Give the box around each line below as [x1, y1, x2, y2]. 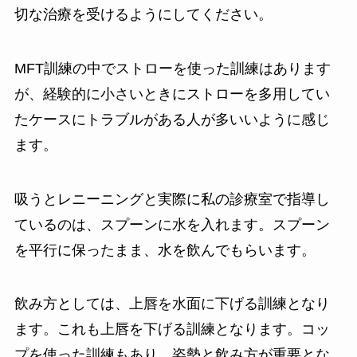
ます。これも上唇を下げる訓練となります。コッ [14, 321, 330, 338]
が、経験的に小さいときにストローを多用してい [14, 85, 330, 102]
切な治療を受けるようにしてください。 [14, 6, 273, 22]
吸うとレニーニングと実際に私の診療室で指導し [14, 190, 330, 207]
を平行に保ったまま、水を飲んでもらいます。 [14, 241, 316, 258]
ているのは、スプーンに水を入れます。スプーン [14, 216, 330, 233]
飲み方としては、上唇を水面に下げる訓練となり [14, 296, 330, 312]
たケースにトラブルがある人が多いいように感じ [14, 111, 330, 127]
